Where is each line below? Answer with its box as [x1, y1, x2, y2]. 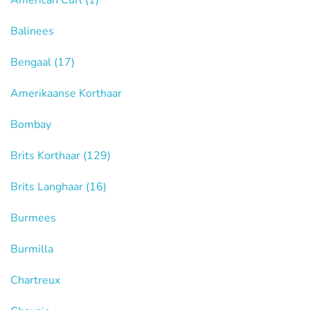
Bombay [10, 117, 51, 132]
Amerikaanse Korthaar [10, 86, 122, 101]
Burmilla [10, 241, 53, 257]
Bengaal [10, 55, 54, 70]
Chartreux [10, 273, 60, 288]
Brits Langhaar [10, 179, 86, 194]
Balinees [10, 24, 54, 39]
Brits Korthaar [10, 148, 83, 163]
